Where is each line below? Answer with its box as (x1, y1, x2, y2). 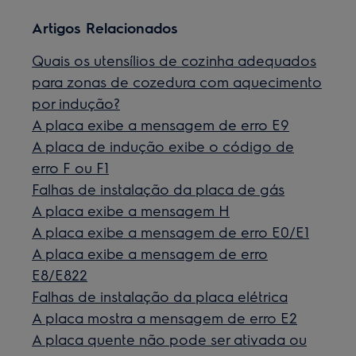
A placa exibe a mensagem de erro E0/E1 (32, 222, 310, 241)
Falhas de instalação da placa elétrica (32, 287, 288, 305)
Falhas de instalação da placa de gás (32, 180, 285, 198)
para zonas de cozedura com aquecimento (32, 72, 323, 91)
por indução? (32, 94, 121, 112)
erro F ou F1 (32, 158, 110, 176)
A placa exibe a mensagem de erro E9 (32, 115, 290, 133)
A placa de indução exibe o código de (32, 137, 295, 155)
